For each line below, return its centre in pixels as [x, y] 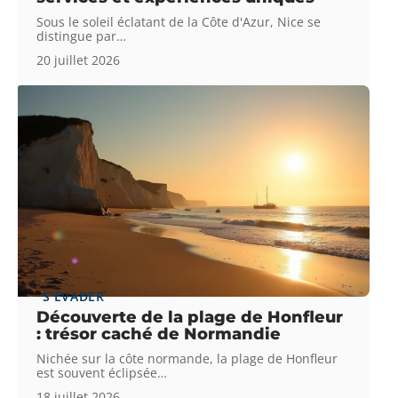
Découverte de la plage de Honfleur [190, 317]
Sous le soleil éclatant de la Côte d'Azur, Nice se [179, 21]
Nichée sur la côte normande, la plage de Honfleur [187, 358]
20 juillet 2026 [79, 60]
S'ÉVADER [74, 296]
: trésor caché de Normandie [159, 334]
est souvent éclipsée [97, 372]
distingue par [77, 36]
